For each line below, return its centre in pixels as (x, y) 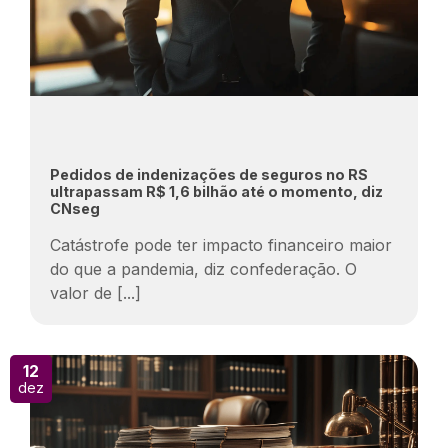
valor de (83, 293)
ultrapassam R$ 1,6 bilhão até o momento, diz (216, 191)
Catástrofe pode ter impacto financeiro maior (221, 245)
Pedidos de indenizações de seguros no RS (209, 174)
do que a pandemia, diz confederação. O (203, 269)
